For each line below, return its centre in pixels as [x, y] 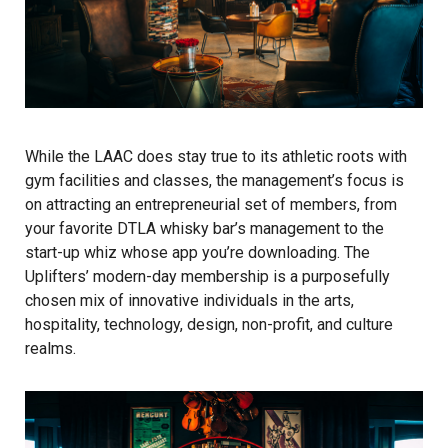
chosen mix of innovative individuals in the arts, [189, 301]
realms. [50, 349]
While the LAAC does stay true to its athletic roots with [216, 157]
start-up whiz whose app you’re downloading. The [197, 253]
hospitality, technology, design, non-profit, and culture [209, 325]
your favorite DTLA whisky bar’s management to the [204, 229]
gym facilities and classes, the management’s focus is [214, 181]
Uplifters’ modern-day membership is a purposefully [207, 277]
